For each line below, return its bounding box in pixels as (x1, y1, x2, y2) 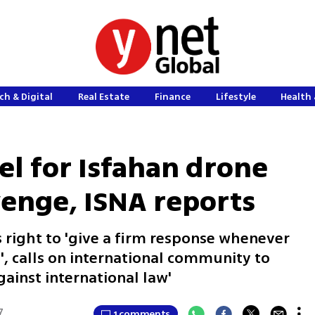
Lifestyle (215, 90, 256, 103)
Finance (154, 90, 191, 103)
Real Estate (78, 90, 130, 103)
